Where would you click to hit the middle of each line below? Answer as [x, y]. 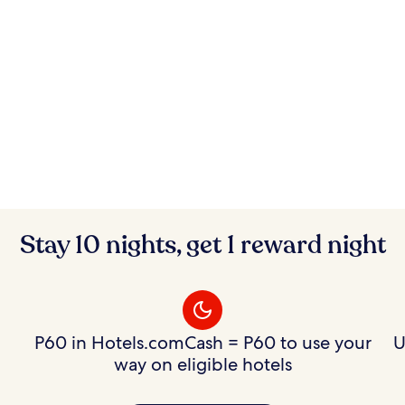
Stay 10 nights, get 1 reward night [202, 245]
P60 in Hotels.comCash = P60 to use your [202, 342]
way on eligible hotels [202, 364]
